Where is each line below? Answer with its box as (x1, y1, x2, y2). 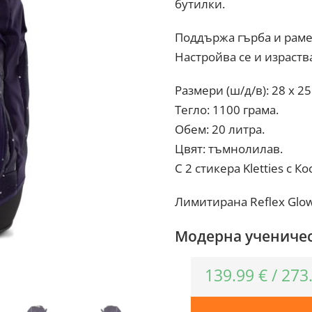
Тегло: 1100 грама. (174, 102, 279, 118)
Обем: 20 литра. (174, 121, 265, 137)
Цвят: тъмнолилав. (174, 141, 283, 157)
